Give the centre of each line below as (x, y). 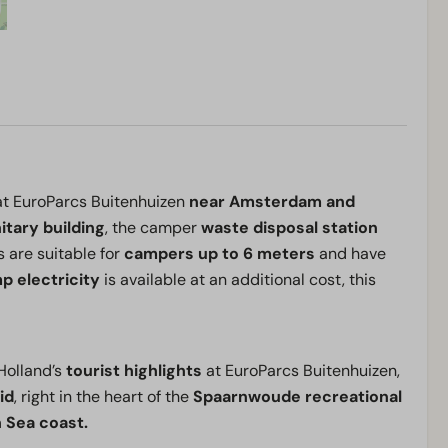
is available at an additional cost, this (240, 280)
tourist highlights (134, 371)
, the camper (153, 228)
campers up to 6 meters (219, 254)
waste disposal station (289, 228)
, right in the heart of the (103, 397)
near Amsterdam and (272, 202)
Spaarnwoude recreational (297, 397)
